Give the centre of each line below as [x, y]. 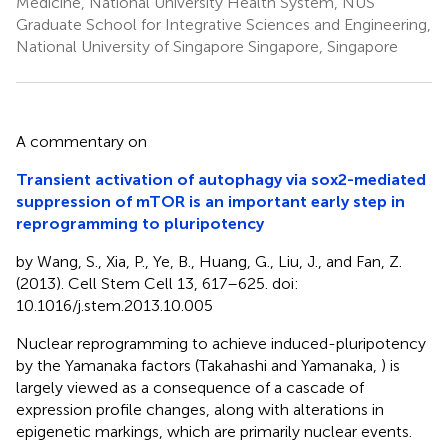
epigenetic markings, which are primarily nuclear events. [214, 431]
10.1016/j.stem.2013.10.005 [114, 305]
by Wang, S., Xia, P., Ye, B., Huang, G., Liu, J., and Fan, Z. [209, 261]
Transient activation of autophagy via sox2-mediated [221, 179]
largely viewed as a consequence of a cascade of [190, 387]
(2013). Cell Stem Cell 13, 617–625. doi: [157, 283]
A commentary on [81, 141]
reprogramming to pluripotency [140, 223]
